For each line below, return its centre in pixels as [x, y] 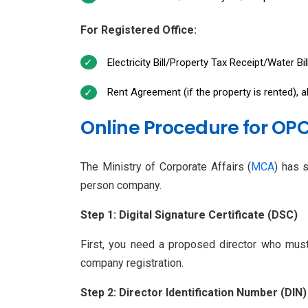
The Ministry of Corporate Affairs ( [166, 167]
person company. [121, 186]
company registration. [132, 263]
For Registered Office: [139, 30]
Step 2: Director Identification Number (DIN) [194, 293]
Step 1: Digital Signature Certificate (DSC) [189, 215]
